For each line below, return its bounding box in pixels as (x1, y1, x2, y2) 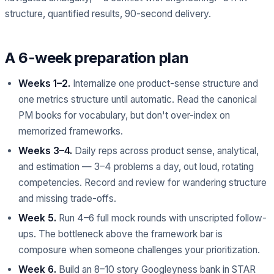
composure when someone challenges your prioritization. (18, 244, 260, 256)
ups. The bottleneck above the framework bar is (18, 228, 223, 240)
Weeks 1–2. (18, 78, 70, 89)
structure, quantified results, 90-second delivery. (5, 8, 211, 20)
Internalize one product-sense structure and (70, 78, 258, 89)
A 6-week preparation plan (5, 49, 189, 67)
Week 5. (18, 212, 56, 224)
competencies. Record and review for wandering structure (18, 177, 267, 188)
